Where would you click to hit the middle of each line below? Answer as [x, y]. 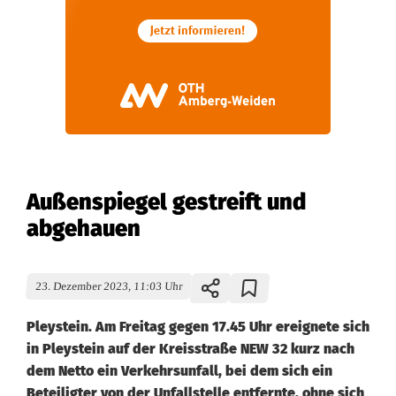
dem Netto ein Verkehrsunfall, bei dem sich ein [179, 371]
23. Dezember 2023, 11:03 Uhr [109, 286]
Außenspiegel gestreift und [166, 202]
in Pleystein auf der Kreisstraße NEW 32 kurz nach [190, 349]
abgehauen [84, 228]
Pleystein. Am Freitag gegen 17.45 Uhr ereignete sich [198, 327]
